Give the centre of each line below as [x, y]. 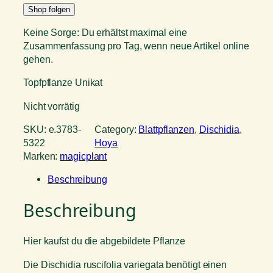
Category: [117, 129]
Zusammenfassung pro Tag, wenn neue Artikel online [136, 46]
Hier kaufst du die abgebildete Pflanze [105, 241]
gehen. [38, 59]
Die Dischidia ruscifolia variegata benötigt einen [125, 264]
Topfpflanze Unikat [63, 83]
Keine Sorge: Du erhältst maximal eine [105, 33]
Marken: [42, 156]
